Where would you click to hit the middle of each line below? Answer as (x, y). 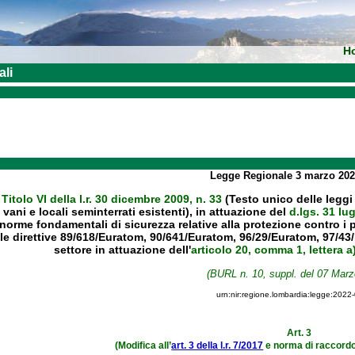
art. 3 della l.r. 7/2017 (218, 345)
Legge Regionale (253, 176)
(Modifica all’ (143, 345)
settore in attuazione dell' (122, 250)
